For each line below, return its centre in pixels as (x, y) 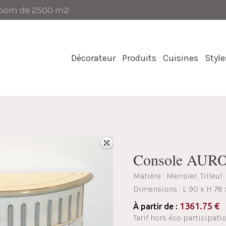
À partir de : (156, 206)
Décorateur (93, 58)
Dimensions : (158, 189)
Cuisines (181, 58)
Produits (139, 58)
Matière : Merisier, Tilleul (178, 176)
